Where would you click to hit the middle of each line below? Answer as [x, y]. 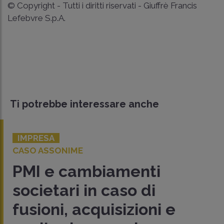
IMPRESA [36, 138]
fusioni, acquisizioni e [94, 209]
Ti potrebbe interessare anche [84, 104]
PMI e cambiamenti [86, 171]
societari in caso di [84, 190]
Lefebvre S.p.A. [36, 18]
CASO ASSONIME [48, 150]
